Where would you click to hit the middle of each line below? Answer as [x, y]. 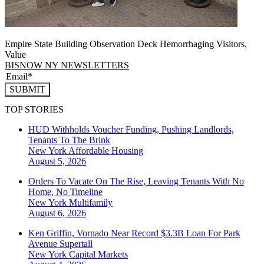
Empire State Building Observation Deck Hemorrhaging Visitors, [126, 44]
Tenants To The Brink [69, 140]
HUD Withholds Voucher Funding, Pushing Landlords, [131, 129]
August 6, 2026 [57, 213]
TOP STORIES [34, 109]
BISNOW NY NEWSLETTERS [67, 65]
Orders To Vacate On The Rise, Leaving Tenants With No [136, 181]
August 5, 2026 [57, 161]
